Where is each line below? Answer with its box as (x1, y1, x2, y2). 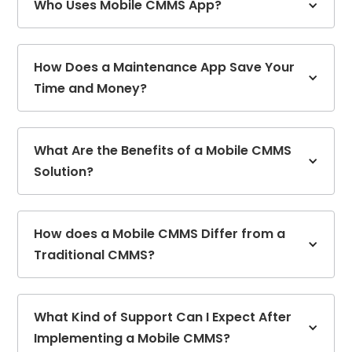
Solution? (34, 163, 94, 181)
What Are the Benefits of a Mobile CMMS (34, 141, 292, 160)
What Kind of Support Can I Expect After (34, 308, 292, 327)
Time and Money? (34, 79, 148, 98)
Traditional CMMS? (34, 246, 156, 265)
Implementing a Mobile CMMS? (34, 329, 231, 348)
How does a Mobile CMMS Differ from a (34, 225, 286, 244)
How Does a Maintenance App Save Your (34, 58, 295, 77)
